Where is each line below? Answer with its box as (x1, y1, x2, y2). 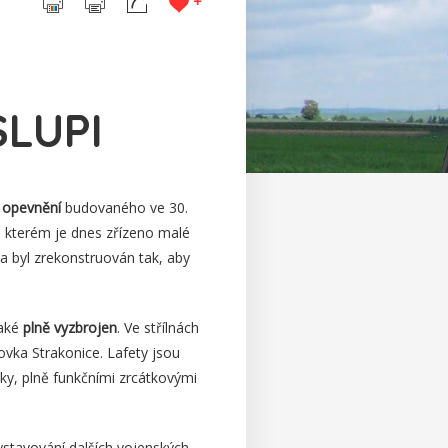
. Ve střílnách (117, 318, 199, 338)
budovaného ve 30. (61, 198, 188, 218)
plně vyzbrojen (23, 318, 117, 338)
